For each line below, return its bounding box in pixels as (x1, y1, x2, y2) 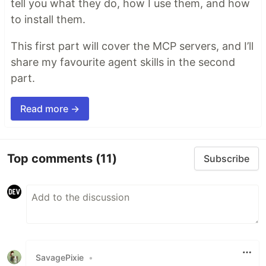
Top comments (7, 151, 96, 166)
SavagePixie (36, 252, 84, 262)
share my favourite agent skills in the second (11, 56, 235, 69)
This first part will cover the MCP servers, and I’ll (11, 40, 254, 53)
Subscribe (204, 153, 249, 165)
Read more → (20, 103, 80, 115)
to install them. (11, 13, 85, 26)
